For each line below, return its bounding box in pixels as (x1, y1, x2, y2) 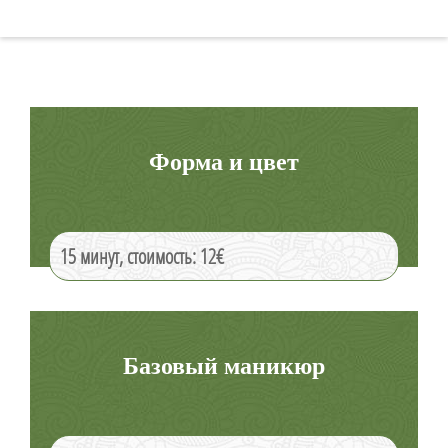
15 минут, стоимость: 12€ (60, 243, 224, 269)
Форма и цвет (149, 144, 299, 177)
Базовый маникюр (123, 348, 325, 381)
